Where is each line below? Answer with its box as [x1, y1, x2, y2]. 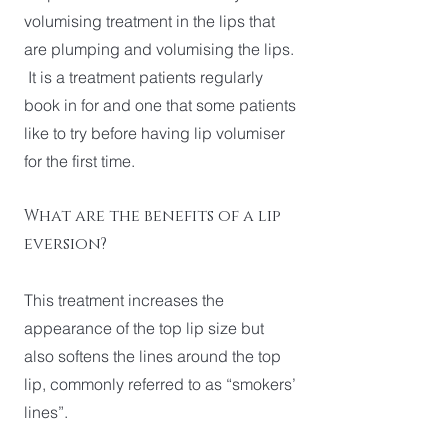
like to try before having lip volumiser [24, 123, 285, 143]
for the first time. [24, 151, 135, 171]
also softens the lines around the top [24, 346, 281, 366]
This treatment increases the [24, 290, 224, 310]
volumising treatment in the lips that [24, 11, 275, 31]
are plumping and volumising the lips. [24, 39, 294, 59]
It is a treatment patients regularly [24, 67, 263, 87]
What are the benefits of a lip [24, 205, 281, 227]
